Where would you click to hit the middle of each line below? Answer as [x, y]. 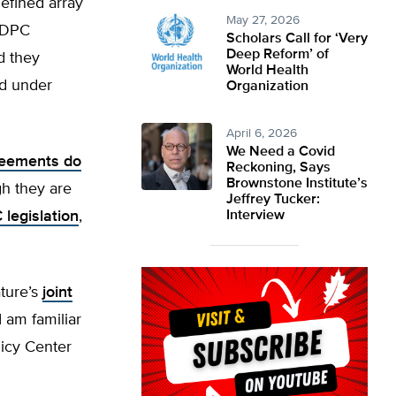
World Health [267, 71]
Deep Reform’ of [278, 55]
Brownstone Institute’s [297, 184]
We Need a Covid [281, 152]
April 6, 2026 [262, 133]
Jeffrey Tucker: [273, 200]
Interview [255, 216]
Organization [267, 87]
